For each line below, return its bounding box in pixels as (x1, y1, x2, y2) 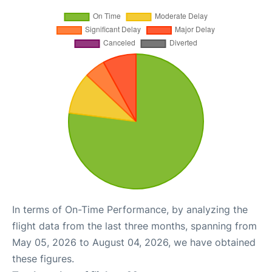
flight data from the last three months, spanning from (12, 220, 257, 233)
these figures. (12, 253, 74, 265)
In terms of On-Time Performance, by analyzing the (12, 203, 248, 216)
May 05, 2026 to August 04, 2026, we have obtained (12, 236, 256, 249)
